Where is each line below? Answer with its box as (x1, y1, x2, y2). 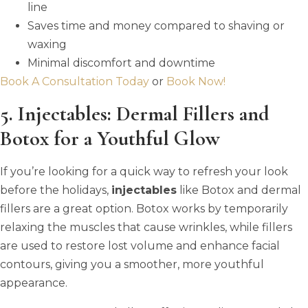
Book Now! (166, 74, 225, 88)
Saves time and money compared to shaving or (27, 19, 285, 32)
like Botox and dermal (177, 183, 301, 197)
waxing (27, 37, 67, 51)
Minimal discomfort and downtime (27, 56, 215, 69)
